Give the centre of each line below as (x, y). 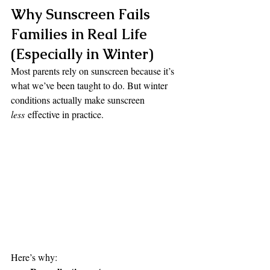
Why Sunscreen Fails (82, 14)
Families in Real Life (81, 34)
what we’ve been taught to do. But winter (90, 85)
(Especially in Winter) (82, 54)
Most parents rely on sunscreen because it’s (94, 71)
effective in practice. (64, 114)
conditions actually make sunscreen (79, 99)
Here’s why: (34, 257)
